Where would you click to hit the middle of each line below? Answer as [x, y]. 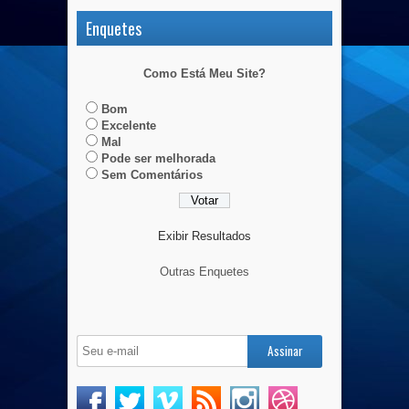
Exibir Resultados [204, 236]
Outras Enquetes [204, 272]
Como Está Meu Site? [204, 74]
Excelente [129, 126]
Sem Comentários [152, 175]
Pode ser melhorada [158, 159]
